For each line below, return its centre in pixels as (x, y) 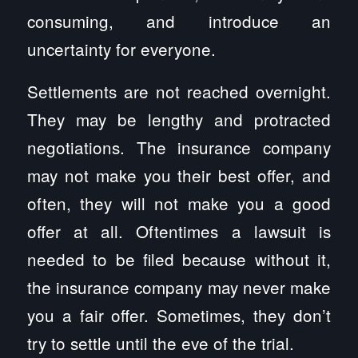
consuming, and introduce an (179, 21)
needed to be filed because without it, (179, 259)
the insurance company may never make (179, 287)
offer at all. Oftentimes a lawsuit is (179, 231)
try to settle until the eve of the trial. (160, 343)
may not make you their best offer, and (179, 175)
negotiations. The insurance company (179, 147)
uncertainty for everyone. (121, 49)
